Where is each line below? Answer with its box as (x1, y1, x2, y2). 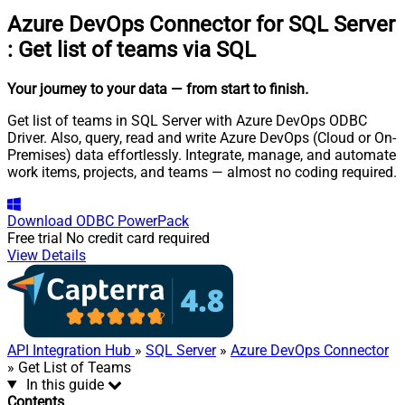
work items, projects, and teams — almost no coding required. (7, 163, 397, 181)
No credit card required (66, 229, 210, 247)
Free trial (7, 229, 62, 247)
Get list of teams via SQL (18, 36, 256, 62)
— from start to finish (171, 80, 305, 98)
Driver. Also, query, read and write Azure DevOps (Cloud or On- (7, 128, 396, 146)
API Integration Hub (7, 341, 135, 359)
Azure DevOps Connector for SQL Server (7, 11, 395, 37)
